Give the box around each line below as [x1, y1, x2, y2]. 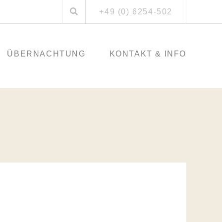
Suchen [61, 1, 91, 9]
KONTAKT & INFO [109, 50, 186, 58]
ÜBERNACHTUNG [7, 50, 86, 58]
